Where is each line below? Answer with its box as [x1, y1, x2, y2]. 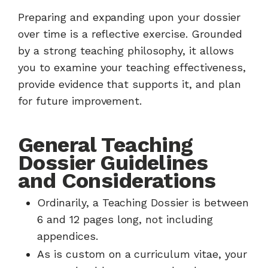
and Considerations [18, 168, 216, 193]
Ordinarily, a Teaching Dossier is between [37, 196, 249, 209]
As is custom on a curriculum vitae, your [37, 248, 247, 260]
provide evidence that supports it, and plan [18, 78, 241, 90]
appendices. [37, 230, 98, 242]
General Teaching [18, 132, 193, 157]
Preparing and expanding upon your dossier [18, 11, 240, 23]
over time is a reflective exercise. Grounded [18, 28, 242, 40]
